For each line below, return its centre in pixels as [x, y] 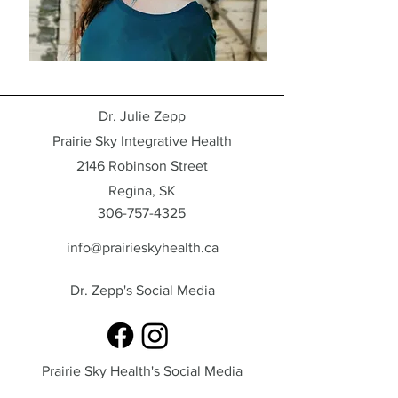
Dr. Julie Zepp [142, 116]
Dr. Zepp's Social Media [142, 290]
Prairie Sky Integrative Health [142, 141]
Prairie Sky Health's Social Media [142, 371]
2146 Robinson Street [142, 166]
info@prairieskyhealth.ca [142, 247]
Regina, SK [142, 191]
